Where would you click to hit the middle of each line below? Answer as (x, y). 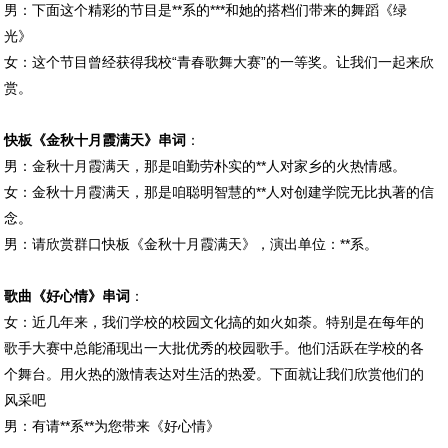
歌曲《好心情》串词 (67, 295)
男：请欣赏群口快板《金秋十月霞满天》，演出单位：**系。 (191, 243)
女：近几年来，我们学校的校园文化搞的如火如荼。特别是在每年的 (214, 321)
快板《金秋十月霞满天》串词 (95, 139)
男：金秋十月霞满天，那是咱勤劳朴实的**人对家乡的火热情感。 (205, 165)
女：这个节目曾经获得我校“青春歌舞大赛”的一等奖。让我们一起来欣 (219, 61)
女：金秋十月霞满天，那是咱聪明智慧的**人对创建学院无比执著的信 (219, 191)
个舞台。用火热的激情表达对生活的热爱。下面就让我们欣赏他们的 (214, 373)
